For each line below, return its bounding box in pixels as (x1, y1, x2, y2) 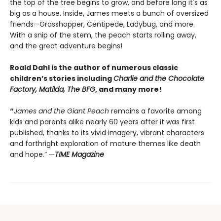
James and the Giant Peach (14, 106, 109, 116)
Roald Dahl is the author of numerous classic (10, 63, 178, 73)
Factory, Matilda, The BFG (10, 84, 95, 95)
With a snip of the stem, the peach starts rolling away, (10, 30, 196, 40)
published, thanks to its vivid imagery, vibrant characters (10, 128, 204, 138)
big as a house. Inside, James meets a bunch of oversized (10, 8, 209, 19)
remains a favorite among (109, 106, 202, 116)
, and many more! (95, 84, 162, 95)
